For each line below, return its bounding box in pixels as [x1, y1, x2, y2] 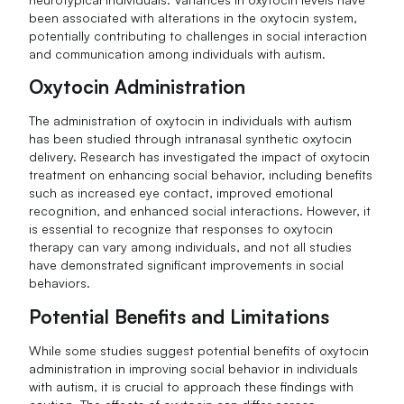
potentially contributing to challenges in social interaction [29, 27, 368, 43]
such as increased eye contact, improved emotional [29, 185, 334, 201]
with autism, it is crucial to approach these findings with [29, 379, 354, 395]
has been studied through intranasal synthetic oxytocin [29, 131, 353, 147]
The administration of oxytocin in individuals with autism [29, 113, 353, 129]
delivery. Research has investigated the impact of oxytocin [29, 149, 371, 165]
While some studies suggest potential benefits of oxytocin [29, 343, 370, 359]
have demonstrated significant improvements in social [29, 257, 344, 273]
